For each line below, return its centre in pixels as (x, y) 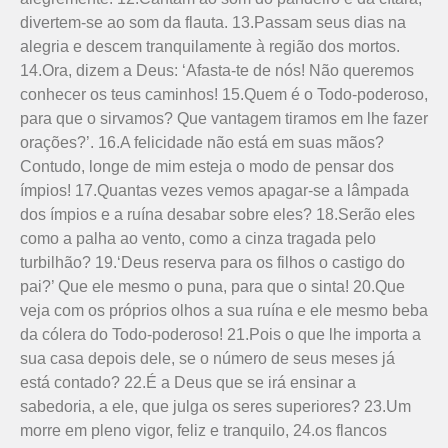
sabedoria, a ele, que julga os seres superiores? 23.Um (215, 406)
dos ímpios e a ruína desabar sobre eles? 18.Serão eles (217, 214)
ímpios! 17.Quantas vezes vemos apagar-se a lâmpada (214, 190)
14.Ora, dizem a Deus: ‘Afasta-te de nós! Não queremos (217, 70)
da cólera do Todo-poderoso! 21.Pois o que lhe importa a (220, 334)
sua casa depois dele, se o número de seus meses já (207, 358)
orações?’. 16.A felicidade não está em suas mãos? (202, 142)
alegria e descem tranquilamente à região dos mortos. (210, 46)
